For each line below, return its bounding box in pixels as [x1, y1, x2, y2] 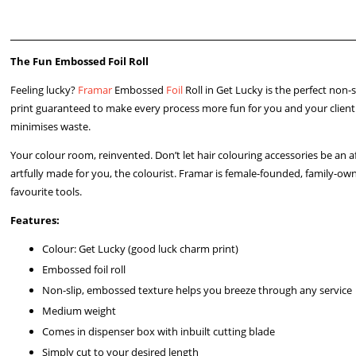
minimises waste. [10, 119, 91, 133]
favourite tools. [10, 184, 83, 199]
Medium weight [42, 304, 117, 318]
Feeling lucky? [10, 83, 79, 97]
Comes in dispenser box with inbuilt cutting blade [42, 324, 276, 339]
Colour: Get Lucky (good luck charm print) [42, 242, 239, 256]
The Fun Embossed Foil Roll [10, 54, 149, 68]
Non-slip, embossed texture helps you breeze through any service [42, 283, 353, 297]
